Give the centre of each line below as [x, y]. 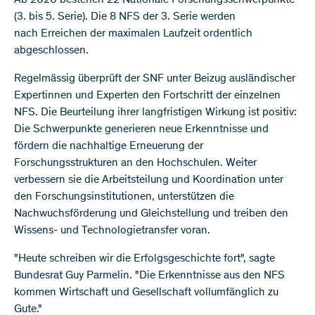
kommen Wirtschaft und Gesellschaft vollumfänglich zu [146, 293]
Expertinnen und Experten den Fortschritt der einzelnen [147, 96]
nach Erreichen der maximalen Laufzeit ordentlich [133, 34]
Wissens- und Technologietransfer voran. [112, 231]
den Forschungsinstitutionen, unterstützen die [124, 197]
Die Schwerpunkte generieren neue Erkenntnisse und [141, 130]
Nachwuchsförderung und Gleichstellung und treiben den [151, 214]
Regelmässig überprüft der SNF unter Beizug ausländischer [155, 79]
